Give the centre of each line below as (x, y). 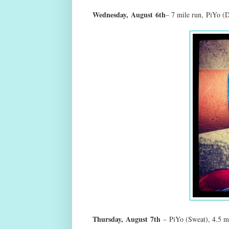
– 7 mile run (183, 14)
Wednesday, (111, 14)
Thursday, (109, 219)
